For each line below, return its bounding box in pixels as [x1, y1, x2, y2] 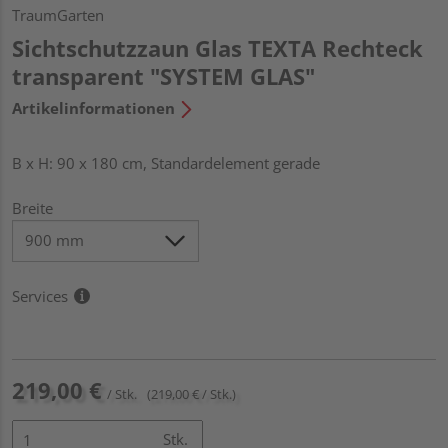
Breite [12, 197, 53, 218]
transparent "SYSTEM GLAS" [12, 60, 315, 91]
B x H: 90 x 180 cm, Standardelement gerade [12, 152, 320, 173]
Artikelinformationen [12, 97, 175, 118]
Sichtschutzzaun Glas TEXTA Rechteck [12, 32, 423, 63]
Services [12, 285, 68, 306]
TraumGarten [12, 4, 104, 25]
